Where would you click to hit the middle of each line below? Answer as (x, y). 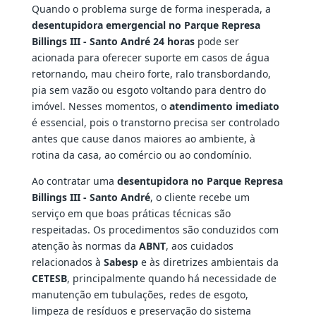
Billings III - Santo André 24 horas (113, 42)
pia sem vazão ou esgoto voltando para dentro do (148, 90)
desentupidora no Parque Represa (200, 181)
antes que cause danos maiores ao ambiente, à (143, 139)
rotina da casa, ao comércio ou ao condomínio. (141, 155)
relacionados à (67, 262)
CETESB (49, 279)
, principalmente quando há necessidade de (171, 279)
